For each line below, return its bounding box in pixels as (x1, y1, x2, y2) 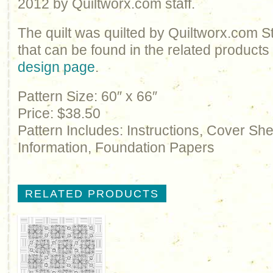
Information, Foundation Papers (18, 140, 214, 155)
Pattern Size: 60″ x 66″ (18, 88, 157, 104)
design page (18, 59, 95, 75)
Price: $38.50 (18, 105, 101, 121)
